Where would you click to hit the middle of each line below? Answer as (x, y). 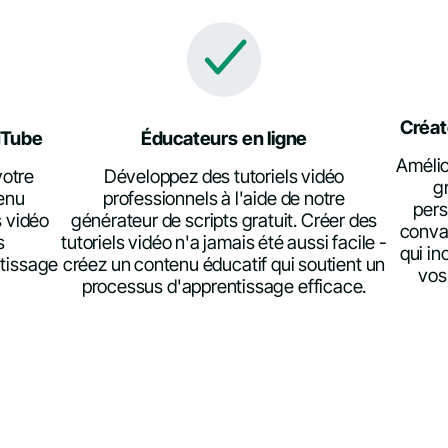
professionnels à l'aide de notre (224, 198)
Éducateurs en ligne (224, 138)
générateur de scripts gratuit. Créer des (224, 220)
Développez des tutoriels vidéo (224, 176)
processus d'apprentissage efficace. (224, 286)
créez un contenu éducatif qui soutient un (224, 264)
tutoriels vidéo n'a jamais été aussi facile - (224, 242)
